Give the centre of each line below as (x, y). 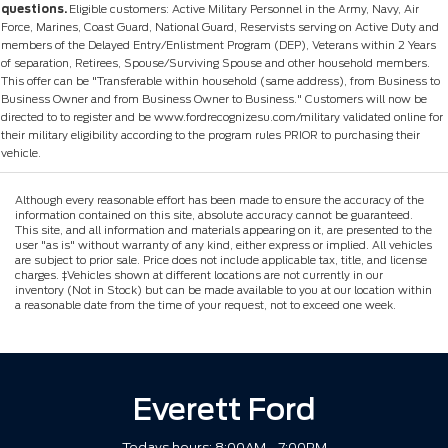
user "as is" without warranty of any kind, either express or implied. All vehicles (223, 244)
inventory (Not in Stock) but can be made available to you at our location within (223, 289)
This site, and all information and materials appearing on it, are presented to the (223, 229)
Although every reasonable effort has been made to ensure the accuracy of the (219, 199)
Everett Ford (224, 408)
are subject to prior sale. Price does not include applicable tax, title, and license (221, 259)
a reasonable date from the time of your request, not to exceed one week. (205, 304)
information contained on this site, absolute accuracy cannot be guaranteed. (214, 214)
